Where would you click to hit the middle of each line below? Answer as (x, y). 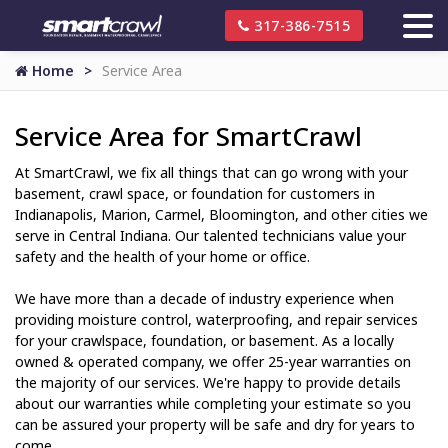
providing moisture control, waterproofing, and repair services (216, 319)
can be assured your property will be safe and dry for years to (215, 424)
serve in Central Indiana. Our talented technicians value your (210, 235)
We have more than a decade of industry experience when (204, 298)
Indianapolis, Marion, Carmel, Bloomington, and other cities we (221, 214)
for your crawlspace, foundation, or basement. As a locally (204, 340)
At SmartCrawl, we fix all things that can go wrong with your (211, 172)
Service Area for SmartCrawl (188, 136)
